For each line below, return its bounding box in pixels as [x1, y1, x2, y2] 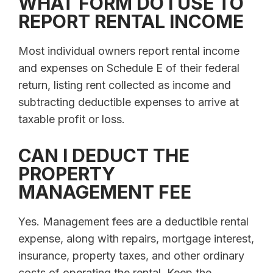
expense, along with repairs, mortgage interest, [18, 232, 254, 245]
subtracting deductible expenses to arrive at [18, 95, 239, 108]
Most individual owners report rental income [18, 44, 239, 57]
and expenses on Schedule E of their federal [18, 61, 239, 74]
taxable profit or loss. [18, 112, 125, 126]
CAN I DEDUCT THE [18, 144, 190, 166]
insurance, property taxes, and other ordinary [18, 249, 244, 262]
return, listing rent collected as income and [18, 78, 231, 91]
